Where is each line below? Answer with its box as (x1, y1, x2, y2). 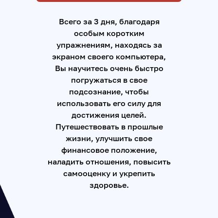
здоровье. (89, 180, 129, 190)
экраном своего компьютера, (52, 52, 166, 61)
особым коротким (73, 28, 145, 38)
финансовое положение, (61, 145, 157, 155)
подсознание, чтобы (69, 87, 149, 96)
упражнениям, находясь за (56, 40, 162, 50)
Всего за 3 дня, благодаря (58, 17, 160, 26)
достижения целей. (72, 110, 146, 120)
